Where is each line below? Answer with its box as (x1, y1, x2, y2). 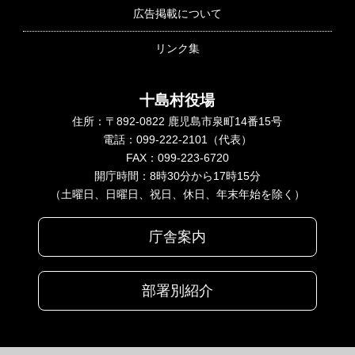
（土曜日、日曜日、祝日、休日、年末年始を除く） (49, 187, 305, 200)
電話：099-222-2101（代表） (102, 132, 252, 146)
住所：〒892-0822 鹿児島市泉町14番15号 (72, 114, 283, 128)
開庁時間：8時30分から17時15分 (94, 169, 261, 182)
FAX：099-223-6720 (125, 151, 229, 164)
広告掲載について (133, 6, 222, 20)
